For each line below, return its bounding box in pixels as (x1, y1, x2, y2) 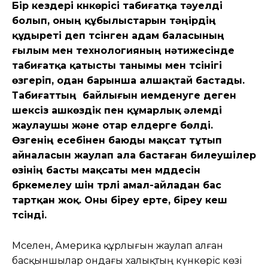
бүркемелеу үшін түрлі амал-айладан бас (12, 179, 221, 191)
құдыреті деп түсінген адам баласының (12, 29, 224, 41)
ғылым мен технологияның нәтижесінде (12, 44, 234, 56)
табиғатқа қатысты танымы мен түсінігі (12, 59, 222, 71)
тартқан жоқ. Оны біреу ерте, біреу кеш (12, 194, 227, 206)
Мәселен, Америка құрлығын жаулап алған (12, 239, 223, 251)
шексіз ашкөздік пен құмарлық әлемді (12, 104, 222, 116)
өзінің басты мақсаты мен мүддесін (12, 164, 200, 176)
